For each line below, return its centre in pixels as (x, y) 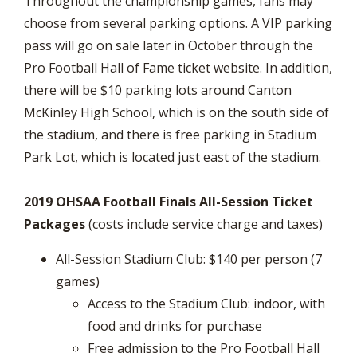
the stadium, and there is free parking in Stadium (170, 135)
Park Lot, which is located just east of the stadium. (176, 157)
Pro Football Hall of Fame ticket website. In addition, (178, 68)
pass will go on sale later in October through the (169, 45)
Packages (55, 224)
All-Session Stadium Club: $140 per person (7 (189, 259)
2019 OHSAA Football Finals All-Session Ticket (169, 202)
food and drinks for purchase (175, 326)
